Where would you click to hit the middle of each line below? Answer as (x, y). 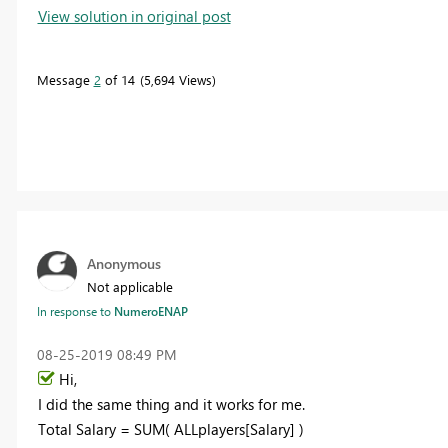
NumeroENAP (150, 310)
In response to (75, 310)
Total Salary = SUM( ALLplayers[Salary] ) (170, 428)
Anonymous (123, 263)
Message (65, 79)
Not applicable (129, 286)
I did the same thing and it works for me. (171, 403)
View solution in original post (134, 15)
